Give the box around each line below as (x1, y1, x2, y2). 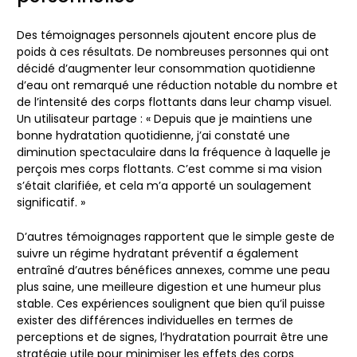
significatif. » (17, 194, 85, 210)
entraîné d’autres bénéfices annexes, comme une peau (17, 261, 330, 278)
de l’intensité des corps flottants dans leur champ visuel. (17, 93, 331, 110)
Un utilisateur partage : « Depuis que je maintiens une (17, 110, 312, 127)
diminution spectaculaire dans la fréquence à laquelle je (17, 143, 331, 160)
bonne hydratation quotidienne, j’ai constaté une (17, 127, 290, 143)
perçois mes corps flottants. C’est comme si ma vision (17, 160, 322, 177)
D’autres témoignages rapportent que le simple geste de (17, 228, 335, 245)
